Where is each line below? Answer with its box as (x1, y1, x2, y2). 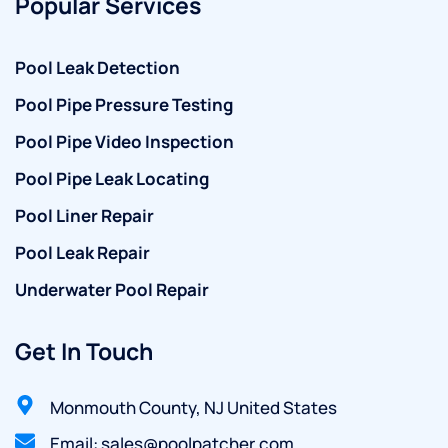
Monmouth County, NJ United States (50, 396, 337, 420)
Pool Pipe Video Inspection (15, 130, 234, 154)
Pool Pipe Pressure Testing (15, 93, 233, 117)
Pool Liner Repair (15, 204, 154, 228)
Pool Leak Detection (15, 56, 180, 80)
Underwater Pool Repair (15, 278, 209, 302)
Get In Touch (15, 335, 153, 368)
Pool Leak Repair (15, 241, 150, 265)
